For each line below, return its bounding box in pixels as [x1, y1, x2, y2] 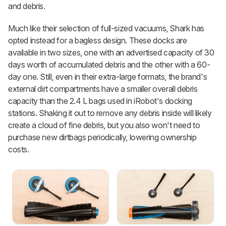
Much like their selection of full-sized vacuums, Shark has [8, 23, 204, 34]
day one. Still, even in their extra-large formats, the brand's [8, 72, 207, 82]
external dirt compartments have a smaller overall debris [8, 84, 198, 94]
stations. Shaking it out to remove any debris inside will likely [8, 108, 212, 119]
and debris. [8, 1, 45, 12]
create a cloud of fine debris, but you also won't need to [8, 120, 200, 131]
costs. [8, 144, 29, 155]
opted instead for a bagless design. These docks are [8, 35, 187, 46]
